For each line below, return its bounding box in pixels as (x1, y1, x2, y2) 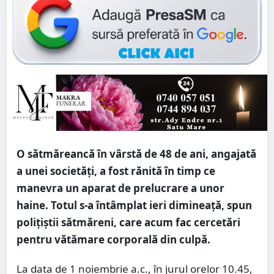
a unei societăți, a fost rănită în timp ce (17, 164, 215, 179)
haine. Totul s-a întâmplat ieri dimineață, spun (17, 198, 252, 213)
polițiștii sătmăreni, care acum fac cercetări (17, 215, 240, 230)
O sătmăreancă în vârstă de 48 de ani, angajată (17, 147, 256, 161)
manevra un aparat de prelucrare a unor (17, 181, 224, 196)
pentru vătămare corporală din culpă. (17, 232, 210, 247)
